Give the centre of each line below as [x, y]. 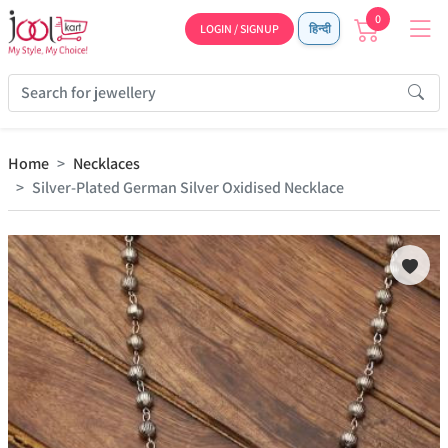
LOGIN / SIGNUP [239, 28]
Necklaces [106, 163]
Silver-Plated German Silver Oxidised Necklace [188, 187]
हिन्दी [319, 28]
